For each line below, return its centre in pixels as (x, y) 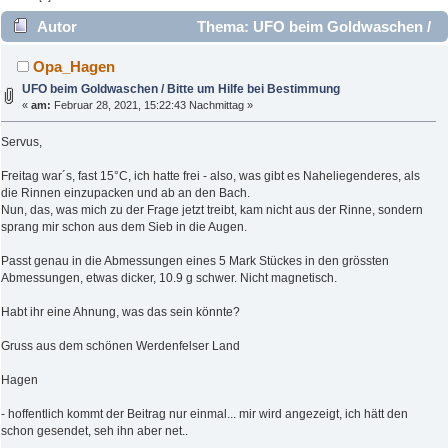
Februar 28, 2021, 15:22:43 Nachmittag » (152, 105)
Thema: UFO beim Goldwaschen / (311, 27)
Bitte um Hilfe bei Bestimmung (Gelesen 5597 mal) (186, 58)
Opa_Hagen (74, 67)
